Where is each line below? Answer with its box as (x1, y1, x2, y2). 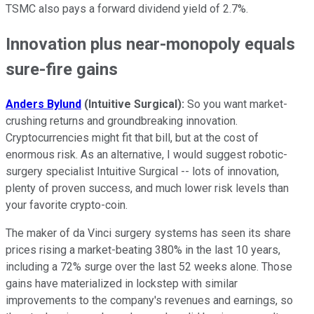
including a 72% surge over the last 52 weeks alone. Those (6, 260, 292, 274)
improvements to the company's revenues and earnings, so (6, 294, 293, 308)
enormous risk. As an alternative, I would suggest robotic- (6, 148, 287, 162)
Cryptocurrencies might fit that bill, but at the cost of (6, 131, 259, 145)
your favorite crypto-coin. (6, 198, 128, 212)
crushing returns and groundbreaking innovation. (6, 114, 238, 128)
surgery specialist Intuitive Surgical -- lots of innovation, (6, 165, 279, 179)
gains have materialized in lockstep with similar (6, 277, 238, 291)
